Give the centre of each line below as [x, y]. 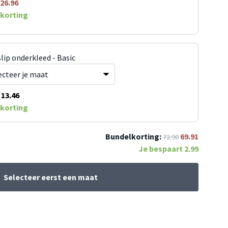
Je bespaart [161, 149]
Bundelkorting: [133, 137]
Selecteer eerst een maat [50, 177]
